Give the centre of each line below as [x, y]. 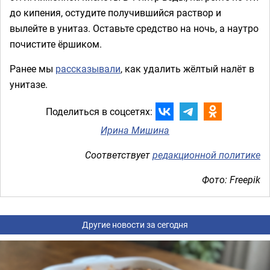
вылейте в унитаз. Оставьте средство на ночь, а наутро [134, 28]
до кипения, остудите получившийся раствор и [115, 12]
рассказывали [88, 68]
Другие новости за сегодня [135, 224]
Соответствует [119, 155]
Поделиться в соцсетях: [99, 112]
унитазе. [29, 84]
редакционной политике [206, 155]
